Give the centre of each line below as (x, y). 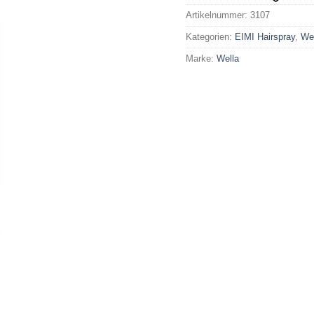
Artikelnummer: (218, 15)
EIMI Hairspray (265, 37)
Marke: (201, 59)
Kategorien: (210, 37)
